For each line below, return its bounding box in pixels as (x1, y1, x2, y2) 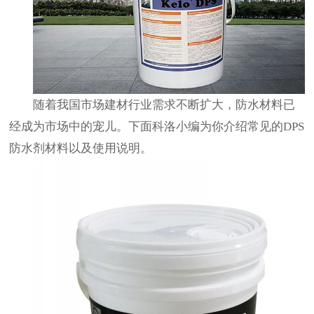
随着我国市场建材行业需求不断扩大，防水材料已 (33, 97, 296, 111)
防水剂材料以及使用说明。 (9, 141, 153, 155)
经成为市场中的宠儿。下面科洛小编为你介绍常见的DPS (9, 119, 305, 133)
